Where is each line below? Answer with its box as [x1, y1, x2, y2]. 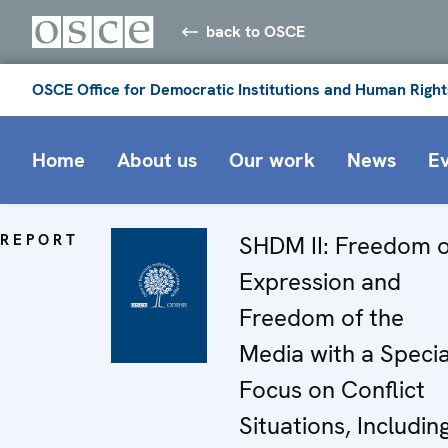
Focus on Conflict [239, 373, 425, 405]
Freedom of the [239, 301, 404, 333]
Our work [229, 146, 315, 173]
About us [117, 146, 197, 173]
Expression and [239, 265, 401, 297]
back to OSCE [206, 20, 306, 42]
